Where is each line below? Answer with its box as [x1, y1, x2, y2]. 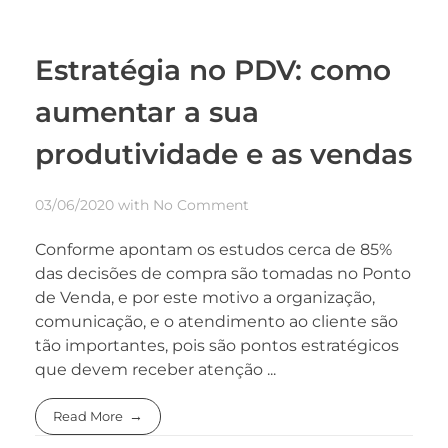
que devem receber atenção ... [35, 360, 276, 380]
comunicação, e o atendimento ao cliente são [35, 312, 398, 332]
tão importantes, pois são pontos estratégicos [35, 336, 399, 356]
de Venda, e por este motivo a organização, [35, 288, 375, 308]
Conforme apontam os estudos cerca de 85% [35, 240, 392, 260]
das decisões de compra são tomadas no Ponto [35, 264, 411, 284]
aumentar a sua [35, 94, 259, 129]
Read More [53, 408, 124, 425]
